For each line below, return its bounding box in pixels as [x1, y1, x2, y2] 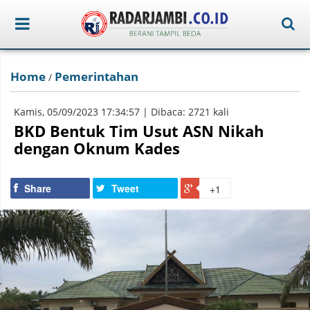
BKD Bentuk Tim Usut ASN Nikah [14, 120, 264, 141]
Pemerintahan [55, 69, 138, 84]
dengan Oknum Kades [14, 138, 180, 158]
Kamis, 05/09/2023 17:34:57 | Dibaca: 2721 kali [14, 105, 229, 118]
